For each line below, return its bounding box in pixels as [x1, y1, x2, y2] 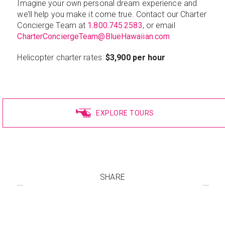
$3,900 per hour [105, 53, 166, 62]
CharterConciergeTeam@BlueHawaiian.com [17, 32, 170, 41]
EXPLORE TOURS [96, 109, 154, 117]
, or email [142, 21, 175, 30]
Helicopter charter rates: [17, 53, 106, 62]
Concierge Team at [17, 21, 88, 30]
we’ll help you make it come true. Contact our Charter [17, 10, 206, 19]
